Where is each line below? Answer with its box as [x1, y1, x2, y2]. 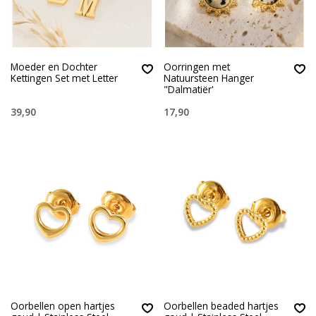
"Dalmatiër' [163, 82, 214, 96]
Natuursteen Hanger [163, 71, 254, 85]
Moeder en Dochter [11, 59, 97, 73]
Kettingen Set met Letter [11, 71, 118, 85]
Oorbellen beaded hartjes [163, 299, 279, 313]
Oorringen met [163, 59, 230, 73]
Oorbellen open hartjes [11, 299, 115, 313]
